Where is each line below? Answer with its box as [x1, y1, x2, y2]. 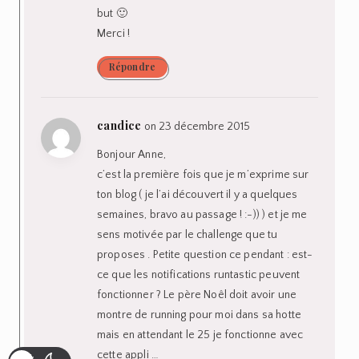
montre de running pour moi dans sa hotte [97, 308, 301, 321]
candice [97, 117, 142, 133]
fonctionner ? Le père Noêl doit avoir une [97, 288, 297, 301]
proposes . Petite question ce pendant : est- [97, 248, 313, 261]
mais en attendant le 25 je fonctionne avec [97, 328, 304, 341]
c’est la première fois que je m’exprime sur [97, 167, 309, 181]
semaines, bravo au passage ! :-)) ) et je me [97, 208, 308, 221]
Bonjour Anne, [97, 147, 166, 161]
